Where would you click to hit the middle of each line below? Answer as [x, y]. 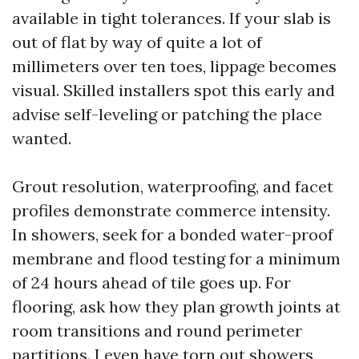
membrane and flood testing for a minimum [176, 258]
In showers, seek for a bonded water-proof [173, 234]
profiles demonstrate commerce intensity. [171, 210]
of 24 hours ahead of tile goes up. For [151, 282]
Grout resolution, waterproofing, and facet [173, 186]
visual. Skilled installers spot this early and [173, 90]
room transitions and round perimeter [157, 331]
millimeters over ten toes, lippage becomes [174, 66]
